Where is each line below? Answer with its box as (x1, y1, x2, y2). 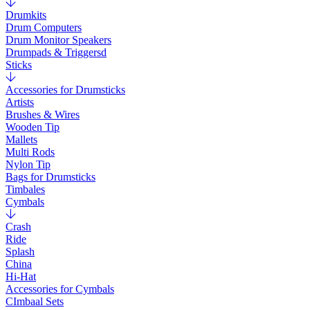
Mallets (6, 134, 37, 145)
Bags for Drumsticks (6, 171, 95, 183)
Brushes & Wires (6, 109, 80, 120)
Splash (6, 246, 35, 257)
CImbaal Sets (6, 295, 64, 307)
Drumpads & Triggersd (6, 46, 107, 58)
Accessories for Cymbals (6, 283, 114, 295)
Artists (6, 96, 34, 108)
